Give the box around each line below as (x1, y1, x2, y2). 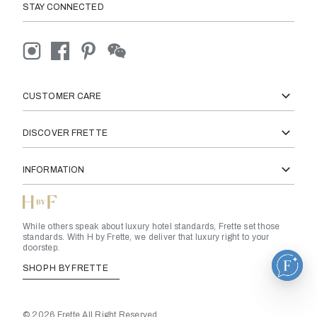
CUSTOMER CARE (23, 91, 102, 101)
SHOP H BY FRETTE (23, 263, 111, 273)
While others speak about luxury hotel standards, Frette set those (23, 221, 280, 231)
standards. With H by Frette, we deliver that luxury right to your (23, 231, 270, 242)
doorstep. (23, 242, 60, 253)
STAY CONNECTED (23, 1, 104, 12)
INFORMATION (23, 164, 85, 175)
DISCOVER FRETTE (23, 127, 108, 138)
